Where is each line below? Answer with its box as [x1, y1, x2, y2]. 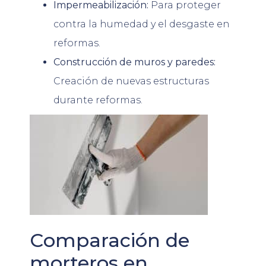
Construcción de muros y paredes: [53, 56, 216, 68]
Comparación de [30, 228, 189, 252]
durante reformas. [53, 94, 142, 106]
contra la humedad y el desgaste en [53, 18, 230, 30]
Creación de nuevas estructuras [53, 75, 209, 87]
